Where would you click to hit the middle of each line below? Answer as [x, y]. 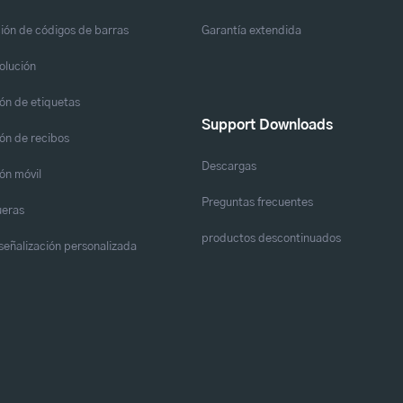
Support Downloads [267, 125]
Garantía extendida [251, 30]
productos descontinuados [271, 238]
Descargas [229, 166]
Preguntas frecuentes [257, 202]
